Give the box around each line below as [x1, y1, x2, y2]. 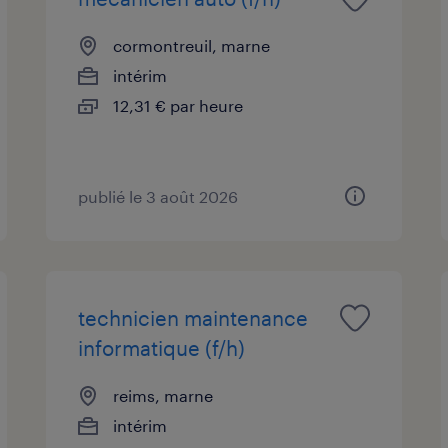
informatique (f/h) [78, 335, 246, 360]
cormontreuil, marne [113, 35, 271, 55]
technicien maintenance [78, 305, 309, 330]
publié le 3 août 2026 [78, 186, 239, 206]
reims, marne [113, 385, 214, 405]
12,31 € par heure [113, 95, 244, 115]
